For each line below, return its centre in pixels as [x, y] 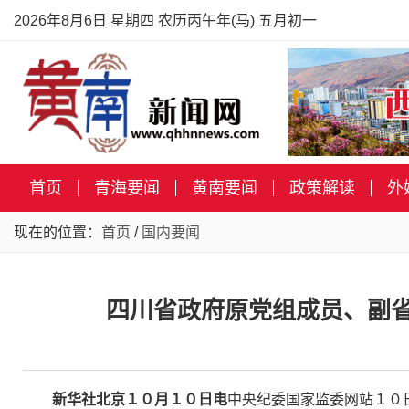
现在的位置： [58, 232]
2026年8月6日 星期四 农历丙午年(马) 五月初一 [165, 21]
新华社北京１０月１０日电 [140, 399]
